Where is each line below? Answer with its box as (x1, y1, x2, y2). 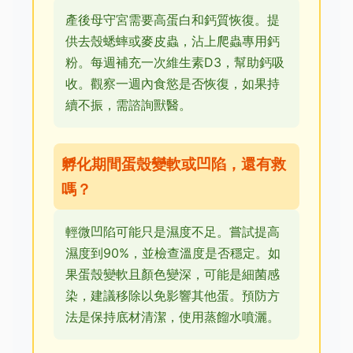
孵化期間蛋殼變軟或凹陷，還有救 (61, 154, 286, 173)
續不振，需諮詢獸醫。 (65, 97, 191, 113)
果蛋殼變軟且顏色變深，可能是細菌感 (65, 266, 280, 282)
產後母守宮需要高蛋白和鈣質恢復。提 (65, 12, 280, 28)
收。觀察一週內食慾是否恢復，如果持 (65, 76, 280, 91)
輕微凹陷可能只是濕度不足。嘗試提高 (65, 224, 280, 240)
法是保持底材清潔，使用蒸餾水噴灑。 (65, 309, 280, 325)
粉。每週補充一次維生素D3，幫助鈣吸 (65, 54, 284, 70)
